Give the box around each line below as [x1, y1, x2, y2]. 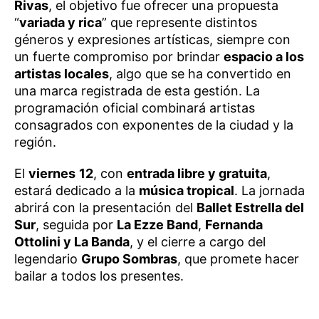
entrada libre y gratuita [127, 166, 267, 182]
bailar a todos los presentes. [14, 268, 184, 284]
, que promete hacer [177, 251, 299, 267]
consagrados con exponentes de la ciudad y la [14, 117, 293, 133]
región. [14, 135, 56, 150]
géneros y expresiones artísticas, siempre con [14, 32, 291, 48]
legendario [14, 251, 81, 267]
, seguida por [36, 217, 117, 233]
